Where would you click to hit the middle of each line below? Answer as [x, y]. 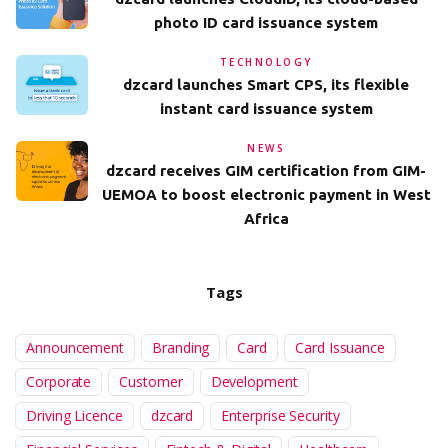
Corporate [59, 381]
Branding [181, 347]
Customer [151, 381]
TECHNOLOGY [266, 61]
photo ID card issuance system [266, 22]
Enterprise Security [280, 415]
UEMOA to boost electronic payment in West [266, 194]
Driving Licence [74, 415]
